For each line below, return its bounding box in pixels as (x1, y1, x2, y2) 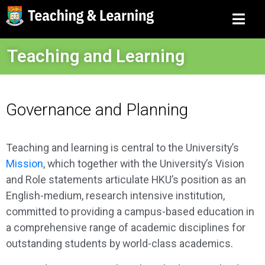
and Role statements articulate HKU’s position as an (6, 173, 246, 186)
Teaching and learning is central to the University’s (6, 141, 239, 154)
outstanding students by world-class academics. (6, 237, 233, 250)
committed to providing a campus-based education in (6, 205, 254, 218)
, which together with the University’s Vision (43, 157, 244, 170)
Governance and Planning (6, 100, 188, 119)
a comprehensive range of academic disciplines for (6, 221, 245, 234)
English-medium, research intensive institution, (6, 189, 225, 202)
